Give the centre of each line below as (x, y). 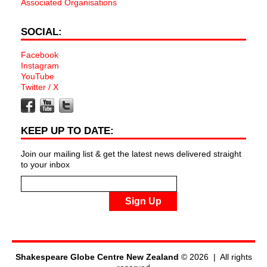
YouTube (38, 76)
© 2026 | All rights (215, 257)
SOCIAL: (41, 32)
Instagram (40, 66)
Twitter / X (40, 87)
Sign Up (143, 201)
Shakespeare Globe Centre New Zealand (97, 257)
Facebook (40, 55)
